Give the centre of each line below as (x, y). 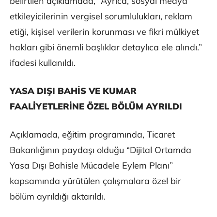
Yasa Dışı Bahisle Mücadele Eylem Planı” (91, 166)
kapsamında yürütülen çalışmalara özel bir (95, 181)
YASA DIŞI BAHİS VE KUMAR (73, 91)
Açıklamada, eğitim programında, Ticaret (92, 135)
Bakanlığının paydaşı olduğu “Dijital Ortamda (101, 150)
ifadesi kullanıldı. (43, 63)
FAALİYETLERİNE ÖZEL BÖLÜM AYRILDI (96, 107)
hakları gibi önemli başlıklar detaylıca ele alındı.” (106, 47)
